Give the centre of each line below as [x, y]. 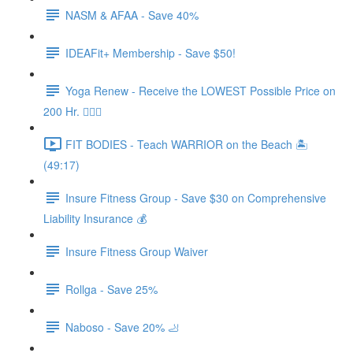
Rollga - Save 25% [111, 289]
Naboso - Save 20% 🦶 [122, 327]
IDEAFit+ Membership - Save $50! [150, 52]
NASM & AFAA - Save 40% [132, 15]
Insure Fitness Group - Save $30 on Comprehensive [196, 197]
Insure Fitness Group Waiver [137, 251]
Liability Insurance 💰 [95, 218]
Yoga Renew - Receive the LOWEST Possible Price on [201, 90]
